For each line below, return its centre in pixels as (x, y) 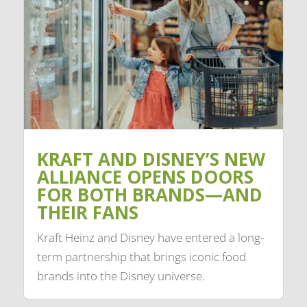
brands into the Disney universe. (121, 276)
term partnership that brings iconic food (142, 257)
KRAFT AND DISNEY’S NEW (151, 159)
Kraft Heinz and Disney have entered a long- (151, 238)
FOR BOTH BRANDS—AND (150, 195)
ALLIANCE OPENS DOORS (146, 177)
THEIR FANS (88, 213)
